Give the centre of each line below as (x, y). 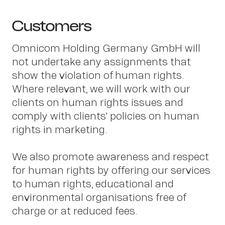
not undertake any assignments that (101, 62)
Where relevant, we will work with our (101, 89)
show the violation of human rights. (98, 75)
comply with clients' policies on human (106, 116)
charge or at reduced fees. (75, 211)
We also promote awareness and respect (110, 157)
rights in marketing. (60, 130)
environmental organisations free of (99, 197)
